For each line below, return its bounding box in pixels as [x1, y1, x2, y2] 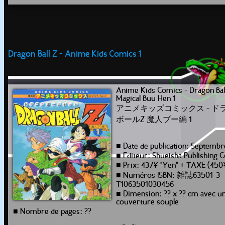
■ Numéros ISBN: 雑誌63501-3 [116, 172, 220, 180]
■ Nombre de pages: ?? [13, 208, 91, 216]
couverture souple [116, 198, 179, 206]
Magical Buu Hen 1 [116, 95, 176, 103]
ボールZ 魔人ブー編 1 [116, 116, 192, 124]
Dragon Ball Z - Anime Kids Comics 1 [8, 50, 142, 59]
